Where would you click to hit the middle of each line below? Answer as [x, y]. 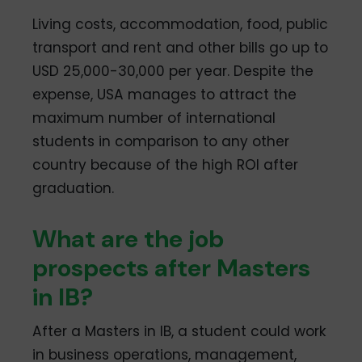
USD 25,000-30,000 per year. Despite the [173, 71]
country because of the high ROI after [166, 164]
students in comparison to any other [161, 141]
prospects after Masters [172, 267]
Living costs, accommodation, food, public [181, 24]
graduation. [74, 188]
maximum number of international [154, 118]
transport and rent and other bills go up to [181, 47]
